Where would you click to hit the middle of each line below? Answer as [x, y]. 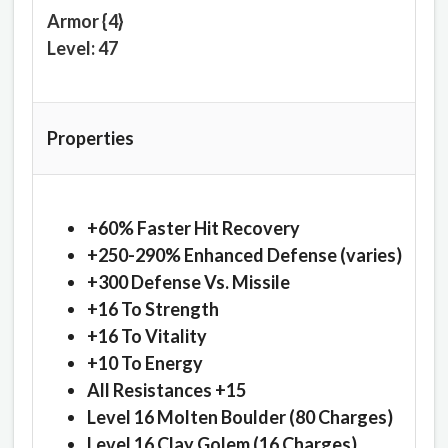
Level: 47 [82, 48]
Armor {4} [85, 21]
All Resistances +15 [166, 390]
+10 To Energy [144, 363]
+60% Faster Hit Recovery [193, 228]
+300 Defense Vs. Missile [188, 282]
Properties [90, 138]
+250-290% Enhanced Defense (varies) [244, 255]
